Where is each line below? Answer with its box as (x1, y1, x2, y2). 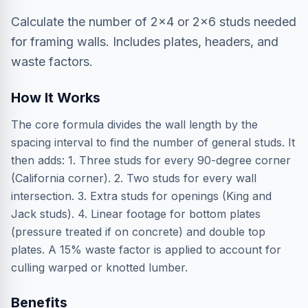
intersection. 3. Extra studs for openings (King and (11, 189, 272, 203)
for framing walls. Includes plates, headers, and (11, 34, 278, 49)
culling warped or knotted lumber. (11, 261, 188, 274)
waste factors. (11, 54, 93, 69)
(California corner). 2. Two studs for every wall (11, 171, 256, 185)
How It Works (11, 89, 100, 106)
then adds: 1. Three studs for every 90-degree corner (11, 153, 291, 167)
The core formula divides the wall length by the (11, 118, 258, 131)
